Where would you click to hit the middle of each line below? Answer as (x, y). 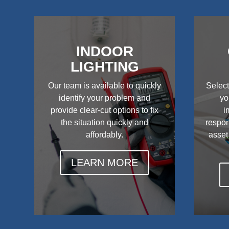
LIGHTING (105, 67)
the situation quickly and (105, 123)
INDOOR (105, 52)
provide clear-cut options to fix (105, 110)
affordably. (105, 135)
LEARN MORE (105, 163)
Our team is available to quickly (105, 86)
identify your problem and (105, 98)
